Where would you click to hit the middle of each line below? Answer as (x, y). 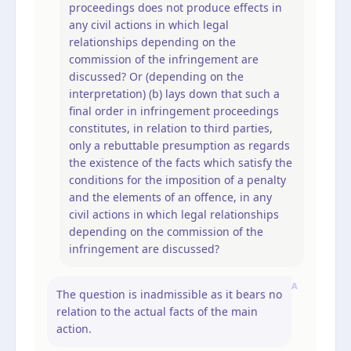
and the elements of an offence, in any (170, 197)
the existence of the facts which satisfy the (181, 162)
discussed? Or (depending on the (156, 76)
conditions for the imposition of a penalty (177, 179)
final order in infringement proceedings (174, 110)
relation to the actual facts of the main (157, 311)
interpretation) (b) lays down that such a (174, 93)
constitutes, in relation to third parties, (171, 128)
